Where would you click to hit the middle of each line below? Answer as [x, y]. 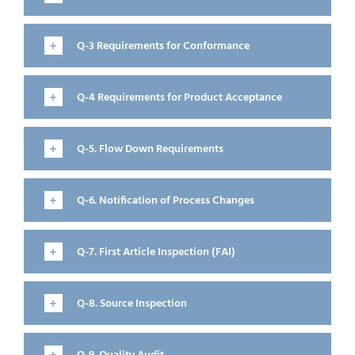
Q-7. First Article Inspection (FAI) [156, 252]
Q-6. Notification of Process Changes [165, 200]
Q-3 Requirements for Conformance [163, 46]
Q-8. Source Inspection [132, 303]
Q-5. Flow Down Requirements [150, 149]
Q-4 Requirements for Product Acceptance [179, 97]
